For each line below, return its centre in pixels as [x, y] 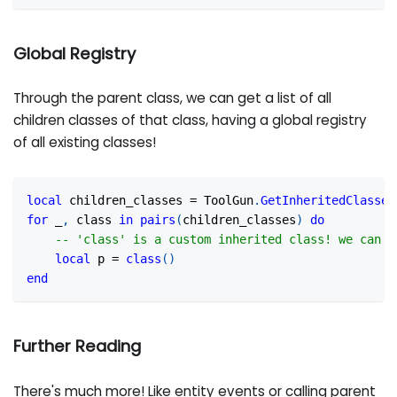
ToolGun [226, 200]
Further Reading [78, 346]
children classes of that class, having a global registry [191, 121]
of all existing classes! [85, 143]
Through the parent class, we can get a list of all [173, 98]
